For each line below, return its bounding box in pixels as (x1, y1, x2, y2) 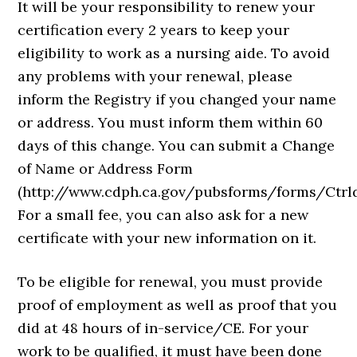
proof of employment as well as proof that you (18, 296, 338, 314)
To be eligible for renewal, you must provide (18, 273, 324, 291)
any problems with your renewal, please (18, 67, 293, 85)
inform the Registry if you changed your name (18, 90, 337, 108)
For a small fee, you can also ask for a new (18, 206, 309, 224)
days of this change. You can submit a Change (18, 136, 335, 155)
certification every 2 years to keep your (18, 21, 290, 39)
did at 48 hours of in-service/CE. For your (18, 319, 309, 337)
